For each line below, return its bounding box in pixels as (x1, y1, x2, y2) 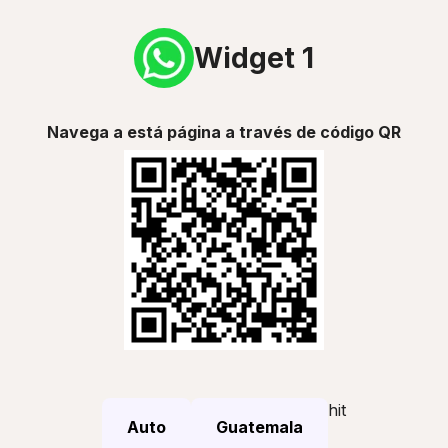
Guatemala (216, 417, 303, 437)
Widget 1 (194, 40, 314, 75)
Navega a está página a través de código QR (47, 122, 401, 142)
